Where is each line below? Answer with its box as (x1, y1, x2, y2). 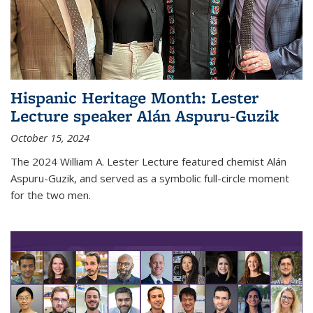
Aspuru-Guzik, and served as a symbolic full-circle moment (10, 171, 289, 186)
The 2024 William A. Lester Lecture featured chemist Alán (10, 154, 286, 169)
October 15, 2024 (10, 131, 89, 145)
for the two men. (10, 188, 91, 203)
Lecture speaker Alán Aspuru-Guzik (10, 105, 279, 127)
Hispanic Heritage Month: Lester (10, 87, 259, 109)
